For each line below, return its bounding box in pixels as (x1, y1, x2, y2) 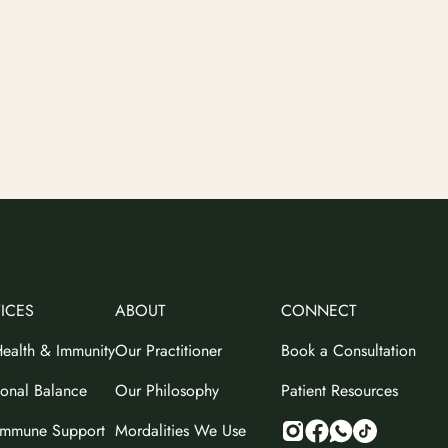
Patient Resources (281, 378, 398, 402)
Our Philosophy (115, 378, 219, 402)
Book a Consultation (281, 338, 416, 362)
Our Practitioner (115, 338, 222, 362)
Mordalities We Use (115, 418, 246, 442)
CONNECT (281, 298, 356, 322)
